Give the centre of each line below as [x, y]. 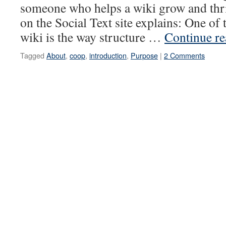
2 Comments [184, 55]
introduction [108, 55]
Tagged [32, 55]
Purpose [144, 55]
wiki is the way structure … [92, 37]
